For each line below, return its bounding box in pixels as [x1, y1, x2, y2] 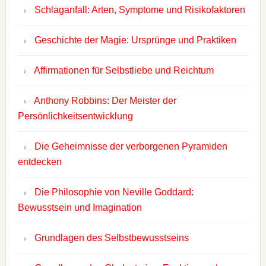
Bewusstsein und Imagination [17, 202, 142, 213]
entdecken [17, 157, 62, 167]
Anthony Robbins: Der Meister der [33, 96, 176, 106]
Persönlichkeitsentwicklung [17, 111, 133, 122]
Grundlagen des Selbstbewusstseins [34, 233, 189, 243]
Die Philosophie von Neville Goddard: [34, 187, 194, 198]
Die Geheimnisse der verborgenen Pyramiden [34, 141, 227, 152]
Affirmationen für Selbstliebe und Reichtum [33, 65, 214, 76]
